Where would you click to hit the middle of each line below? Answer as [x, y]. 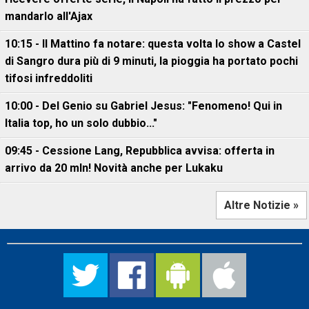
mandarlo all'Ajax [49, 16]
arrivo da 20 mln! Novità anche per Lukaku [114, 168]
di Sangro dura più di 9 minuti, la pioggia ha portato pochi [151, 61]
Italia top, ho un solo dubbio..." [81, 123]
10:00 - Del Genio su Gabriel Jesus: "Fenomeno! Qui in [143, 106]
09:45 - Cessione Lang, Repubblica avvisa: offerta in [140, 151]
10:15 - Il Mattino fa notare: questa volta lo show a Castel [153, 44]
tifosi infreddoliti [49, 78]
